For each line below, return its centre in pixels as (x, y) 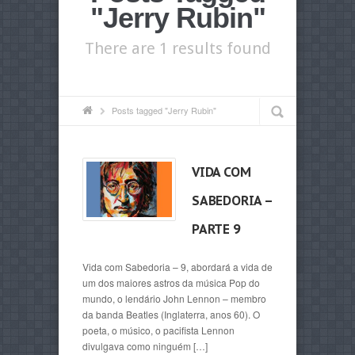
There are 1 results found (177, 48)
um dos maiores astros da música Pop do (171, 282)
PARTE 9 (216, 229)
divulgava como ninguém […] (145, 346)
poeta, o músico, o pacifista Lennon (158, 330)
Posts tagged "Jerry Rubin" (164, 110)
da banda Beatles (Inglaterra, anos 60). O (171, 314)
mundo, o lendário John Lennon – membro (174, 298)
